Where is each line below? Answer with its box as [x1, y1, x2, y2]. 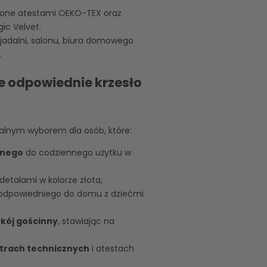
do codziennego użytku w [23, 147, 131, 159]
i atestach [89, 243, 134, 255]
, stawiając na [58, 215, 114, 228]
